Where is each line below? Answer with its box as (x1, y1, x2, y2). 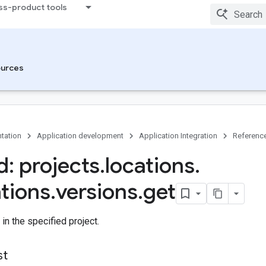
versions (56, 178, 138, 205)
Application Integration (139, 131, 217, 140)
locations (105, 152, 195, 179)
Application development (37, 131, 123, 140)
